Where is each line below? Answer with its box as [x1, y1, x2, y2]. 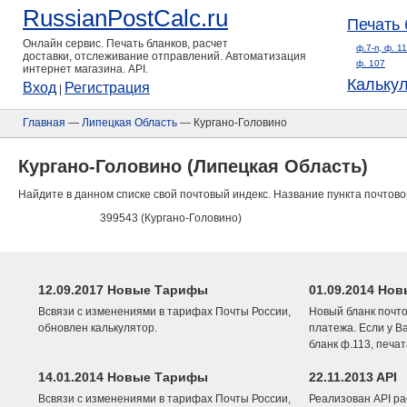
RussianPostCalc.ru [23, 5, 228, 32]
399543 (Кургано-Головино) [100, 212, 242, 224]
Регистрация [65, 80, 150, 95]
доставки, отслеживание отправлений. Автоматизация [23, 50, 306, 63]
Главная [23, 116, 65, 129]
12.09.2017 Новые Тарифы [38, 283, 208, 297]
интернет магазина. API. [23, 63, 148, 75]
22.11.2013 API [309, 370, 397, 384]
